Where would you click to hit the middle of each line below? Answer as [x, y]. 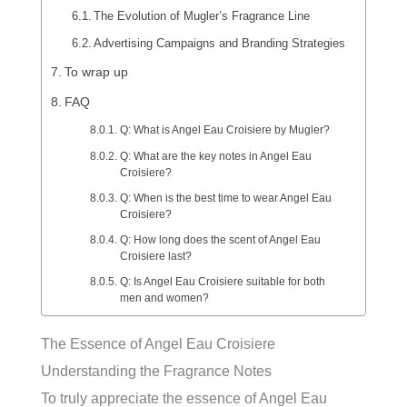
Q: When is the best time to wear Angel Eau [225, 198]
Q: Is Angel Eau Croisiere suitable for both [222, 281]
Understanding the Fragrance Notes [156, 371]
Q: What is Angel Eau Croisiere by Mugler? [224, 129]
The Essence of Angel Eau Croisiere [158, 344]
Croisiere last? [155, 256]
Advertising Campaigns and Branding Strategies [220, 43]
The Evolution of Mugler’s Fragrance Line [202, 16]
